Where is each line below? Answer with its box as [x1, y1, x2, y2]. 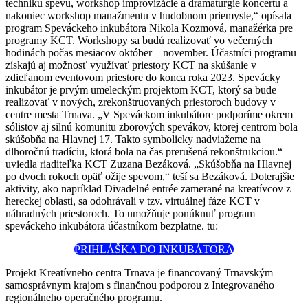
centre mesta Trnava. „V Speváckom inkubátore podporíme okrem [5, 108, 293, 120]
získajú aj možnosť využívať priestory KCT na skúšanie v [5, 58, 256, 71]
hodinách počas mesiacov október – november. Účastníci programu [5, 46, 296, 58]
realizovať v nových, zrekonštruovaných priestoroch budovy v [5, 96, 276, 108]
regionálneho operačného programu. [5, 291, 162, 303]
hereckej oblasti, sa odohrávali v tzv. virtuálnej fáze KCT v [5, 195, 260, 207]
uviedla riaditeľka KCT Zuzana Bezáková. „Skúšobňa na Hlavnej [5, 157, 291, 170]
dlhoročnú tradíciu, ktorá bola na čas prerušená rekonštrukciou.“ [5, 145, 283, 157]
